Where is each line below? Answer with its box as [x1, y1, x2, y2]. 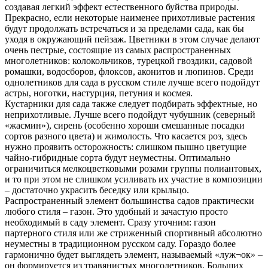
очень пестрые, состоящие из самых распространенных [5, 45, 231, 56]
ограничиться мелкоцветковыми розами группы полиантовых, [5, 163, 261, 174]
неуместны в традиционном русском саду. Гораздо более [5, 239, 236, 249]
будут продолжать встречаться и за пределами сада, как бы [5, 23, 244, 34]
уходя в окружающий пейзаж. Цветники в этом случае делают [5, 34, 260, 45]
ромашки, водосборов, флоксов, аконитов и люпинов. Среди [5, 66, 254, 77]
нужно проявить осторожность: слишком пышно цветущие [5, 142, 246, 153]
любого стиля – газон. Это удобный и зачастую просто [5, 206, 228, 217]
